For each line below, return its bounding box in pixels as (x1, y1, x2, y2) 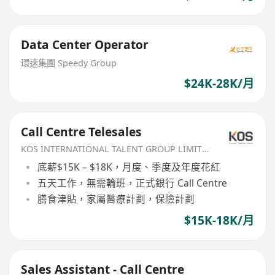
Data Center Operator (21, 37, 149, 53)
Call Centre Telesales (21, 124, 142, 141)
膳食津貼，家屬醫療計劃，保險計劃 (37, 192, 195, 206)
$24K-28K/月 (184, 75, 254, 91)
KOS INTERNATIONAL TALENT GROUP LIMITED (202, 143, 209, 155)
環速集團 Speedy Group (21, 56, 117, 69)
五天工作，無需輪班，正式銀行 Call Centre (37, 176, 227, 190)
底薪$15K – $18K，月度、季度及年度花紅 (37, 160, 220, 174)
